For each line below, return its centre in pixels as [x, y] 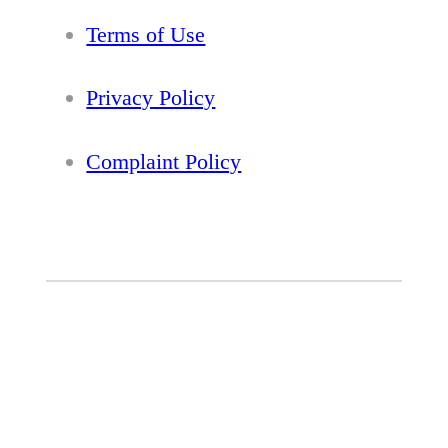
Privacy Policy [151, 98]
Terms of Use [146, 34]
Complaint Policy [164, 161]
